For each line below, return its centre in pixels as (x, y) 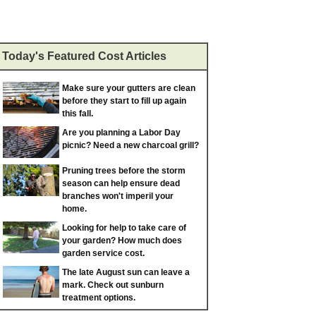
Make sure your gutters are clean (129, 88)
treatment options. (99, 298)
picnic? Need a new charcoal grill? (130, 145)
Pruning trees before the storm (124, 171)
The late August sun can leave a (126, 272)
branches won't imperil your (118, 196)
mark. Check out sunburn (113, 285)
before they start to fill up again (124, 101)
